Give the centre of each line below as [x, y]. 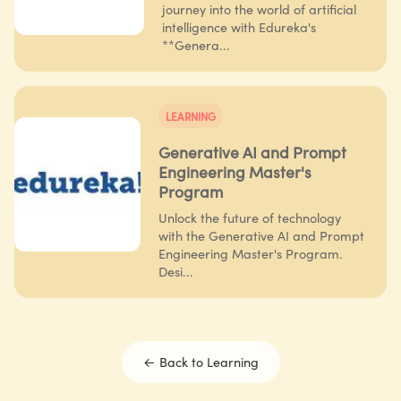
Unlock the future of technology [250, 217]
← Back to [175, 361]
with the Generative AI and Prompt [262, 235]
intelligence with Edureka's [239, 26]
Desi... [176, 271]
